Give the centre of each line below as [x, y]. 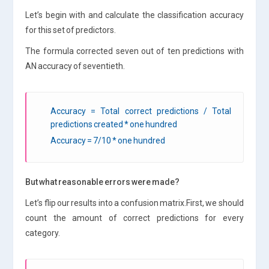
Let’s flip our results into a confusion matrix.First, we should [134, 203]
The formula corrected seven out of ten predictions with [134, 51]
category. [43, 233]
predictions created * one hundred [114, 124]
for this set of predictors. [71, 30]
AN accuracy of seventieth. [75, 66]
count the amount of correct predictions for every [134, 218]
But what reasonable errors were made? [103, 182]
